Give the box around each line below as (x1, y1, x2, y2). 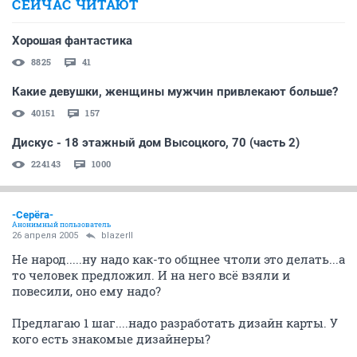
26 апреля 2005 (12, 229, 78, 241)
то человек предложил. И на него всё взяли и (12, 266, 290, 283)
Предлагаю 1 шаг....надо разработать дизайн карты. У (12, 314, 338, 331)
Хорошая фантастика (12, 33, 132, 48)
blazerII (101, 229, 133, 241)
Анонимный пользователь (12, 219, 111, 229)
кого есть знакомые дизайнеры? (12, 330, 210, 347)
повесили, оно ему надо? (12, 282, 161, 299)
